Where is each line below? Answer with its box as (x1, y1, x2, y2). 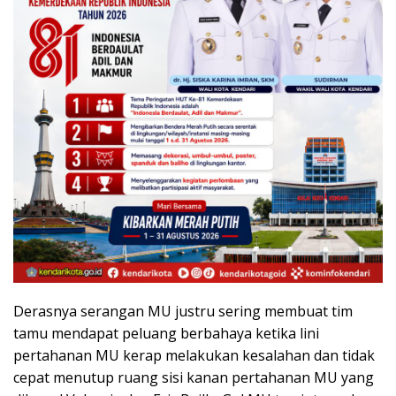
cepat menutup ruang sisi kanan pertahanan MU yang (13, 367, 374, 387)
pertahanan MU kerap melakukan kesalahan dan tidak (13, 345, 375, 365)
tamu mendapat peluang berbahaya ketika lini (13, 323, 319, 343)
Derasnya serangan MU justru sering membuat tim (13, 301, 353, 321)
